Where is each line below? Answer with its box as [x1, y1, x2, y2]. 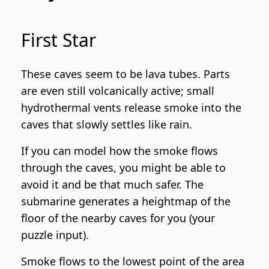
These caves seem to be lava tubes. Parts [20, 67, 230, 81]
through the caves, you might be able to [20, 160, 226, 175]
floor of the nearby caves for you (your [20, 211, 215, 225]
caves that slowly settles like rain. [20, 117, 192, 131]
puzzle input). [20, 228, 89, 242]
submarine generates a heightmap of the [20, 194, 231, 208]
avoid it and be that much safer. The [20, 177, 204, 192]
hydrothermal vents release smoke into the [20, 100, 241, 115]
